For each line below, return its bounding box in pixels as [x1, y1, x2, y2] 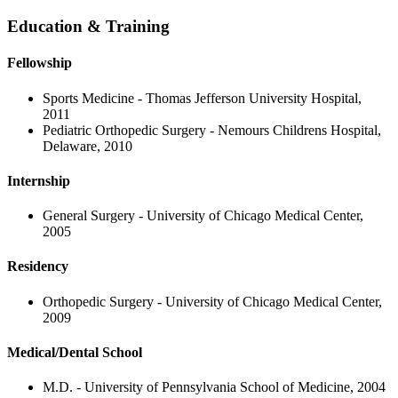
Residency [7, 259, 68, 275]
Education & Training [7, 17, 170, 36]
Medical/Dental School [7, 344, 142, 360]
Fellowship [7, 55, 72, 71]
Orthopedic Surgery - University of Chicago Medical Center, [43, 293, 382, 309]
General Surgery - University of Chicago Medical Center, [43, 208, 363, 224]
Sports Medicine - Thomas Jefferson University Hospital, [43, 90, 362, 106]
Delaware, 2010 [43, 138, 132, 154]
